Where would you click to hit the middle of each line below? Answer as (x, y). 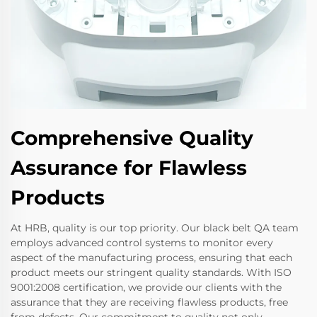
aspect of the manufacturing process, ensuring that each (151, 258)
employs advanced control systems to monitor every (142, 243)
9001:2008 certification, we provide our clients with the (146, 288)
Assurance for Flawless (129, 168)
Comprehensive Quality (132, 138)
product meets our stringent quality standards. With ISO (151, 273)
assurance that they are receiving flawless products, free (149, 302)
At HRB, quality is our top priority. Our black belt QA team (155, 228)
